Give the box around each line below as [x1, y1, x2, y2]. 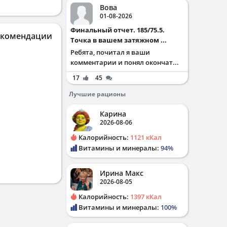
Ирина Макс [100, 168, 143, 178]
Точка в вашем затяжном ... [70, 35, 167, 45]
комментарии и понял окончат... [70, 58, 179, 67]
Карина [100, 109, 126, 119]
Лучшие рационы [69, 90, 126, 98]
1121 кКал [130, 133, 162, 142]
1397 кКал [130, 192, 162, 201]
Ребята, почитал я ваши [70, 48, 150, 57]
